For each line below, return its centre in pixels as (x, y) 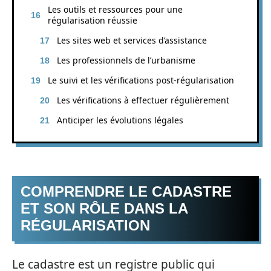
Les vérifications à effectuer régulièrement (143, 100)
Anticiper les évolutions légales (120, 120)
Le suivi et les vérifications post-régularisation (141, 80)
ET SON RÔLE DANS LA (104, 208)
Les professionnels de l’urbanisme (126, 60)
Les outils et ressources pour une (115, 9)
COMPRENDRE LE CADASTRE (126, 191)
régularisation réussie (93, 20)
